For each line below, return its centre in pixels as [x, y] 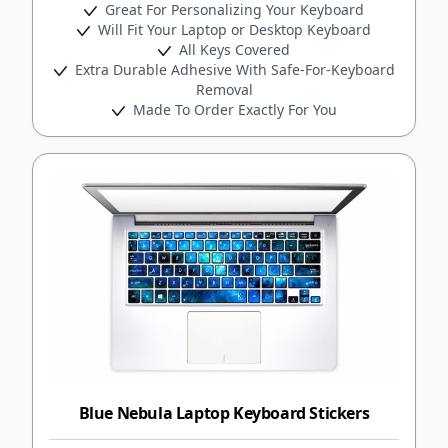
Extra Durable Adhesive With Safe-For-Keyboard [232, 69]
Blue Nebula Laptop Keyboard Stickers [224, 412]
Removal [224, 89]
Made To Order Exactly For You [232, 109]
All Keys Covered [232, 49]
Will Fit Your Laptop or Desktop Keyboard [232, 29]
